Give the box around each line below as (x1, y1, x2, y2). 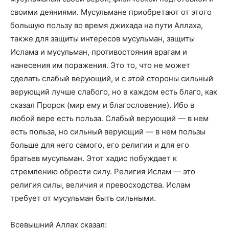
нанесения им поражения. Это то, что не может (10, 60, 190, 70)
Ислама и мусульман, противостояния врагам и (10, 47, 187, 57)
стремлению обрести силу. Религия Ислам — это (10, 166, 195, 176)
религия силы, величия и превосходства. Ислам (10, 179, 190, 190)
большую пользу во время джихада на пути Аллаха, (10, 20, 203, 30)
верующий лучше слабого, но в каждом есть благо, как (10, 86, 217, 97)
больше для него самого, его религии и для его (10, 140, 189, 150)
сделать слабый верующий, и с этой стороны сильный (10, 73, 213, 83)
